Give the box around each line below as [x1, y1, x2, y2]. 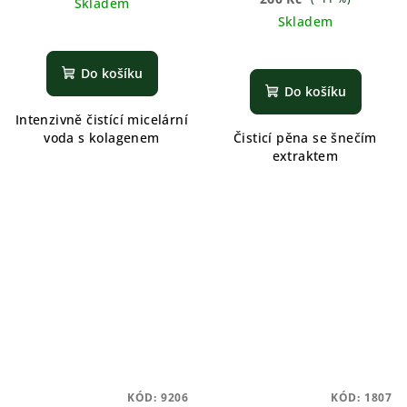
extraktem [272, 147, 339, 164]
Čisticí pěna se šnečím [233, 129, 377, 146]
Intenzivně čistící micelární [15, 111, 189, 128]
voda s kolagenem [44, 129, 160, 146]
